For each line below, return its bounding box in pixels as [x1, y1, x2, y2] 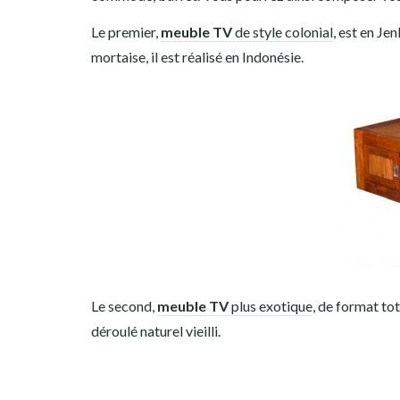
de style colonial [232, 23, 333, 40]
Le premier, [91, 23, 161, 40]
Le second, [91, 297, 157, 314]
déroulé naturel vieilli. [91, 322, 221, 339]
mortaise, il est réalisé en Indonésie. [91, 48, 304, 65]
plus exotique [229, 297, 312, 314]
